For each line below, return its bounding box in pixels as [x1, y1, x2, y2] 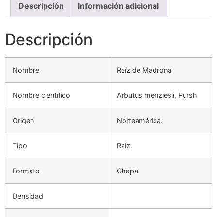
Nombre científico [13, 91, 70, 100]
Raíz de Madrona [117, 66, 171, 75]
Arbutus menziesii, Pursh [117, 91, 197, 100]
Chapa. [117, 167, 140, 175]
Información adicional [78, 1, 159, 11]
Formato [13, 167, 40, 175]
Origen [13, 116, 34, 125]
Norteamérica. [117, 116, 163, 125]
